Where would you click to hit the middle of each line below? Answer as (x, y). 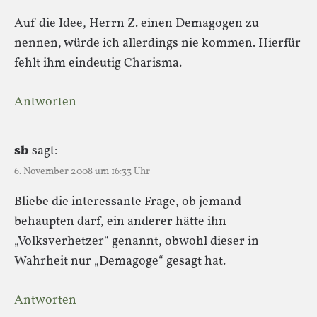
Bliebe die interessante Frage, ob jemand (128, 202)
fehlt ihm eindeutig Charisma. (98, 63)
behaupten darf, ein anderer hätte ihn (120, 221)
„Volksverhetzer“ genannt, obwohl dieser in (137, 241)
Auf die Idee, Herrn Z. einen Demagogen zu (137, 23)
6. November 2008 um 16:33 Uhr (82, 171)
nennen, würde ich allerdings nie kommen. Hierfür (157, 43)
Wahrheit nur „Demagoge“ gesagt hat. (120, 261)
